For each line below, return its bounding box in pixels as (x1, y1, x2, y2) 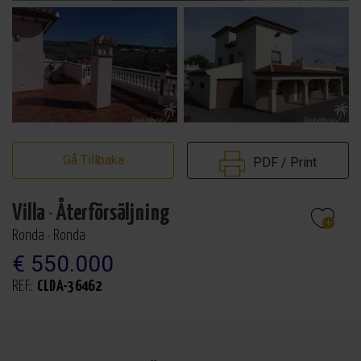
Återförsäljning (56, 201, 170, 225)
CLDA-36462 (36, 278, 102, 294)
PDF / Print (249, 155, 317, 171)
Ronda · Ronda (12, 227, 85, 243)
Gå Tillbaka (62, 152, 124, 168)
